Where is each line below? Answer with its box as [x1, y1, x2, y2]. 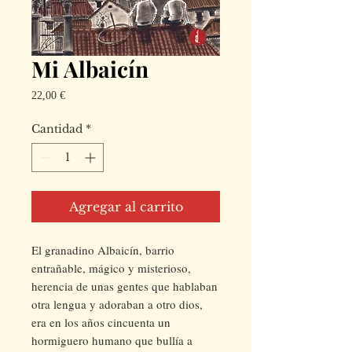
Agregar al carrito [68, 199, 183, 214]
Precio [64, 89, 93, 101]
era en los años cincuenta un [31, 314, 170, 330]
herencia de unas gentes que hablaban [31, 278, 218, 294]
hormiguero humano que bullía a [31, 332, 192, 348]
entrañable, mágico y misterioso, [31, 260, 191, 276]
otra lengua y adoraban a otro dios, [31, 296, 203, 312]
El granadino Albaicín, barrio [31, 242, 174, 258]
